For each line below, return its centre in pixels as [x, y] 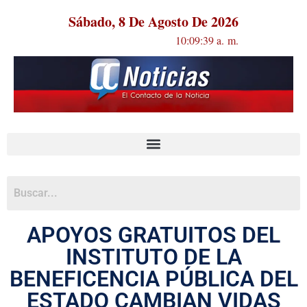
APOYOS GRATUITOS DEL [153, 235]
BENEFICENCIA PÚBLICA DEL [153, 279]
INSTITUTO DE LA [153, 257]
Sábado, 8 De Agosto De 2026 [153, 22]
